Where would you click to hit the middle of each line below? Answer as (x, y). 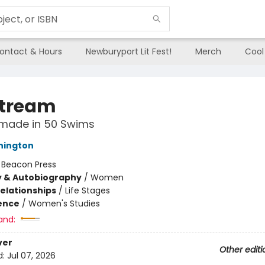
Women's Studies (64, 203)
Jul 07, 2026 (31, 256)
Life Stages (87, 190)
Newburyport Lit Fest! (129, 51)
